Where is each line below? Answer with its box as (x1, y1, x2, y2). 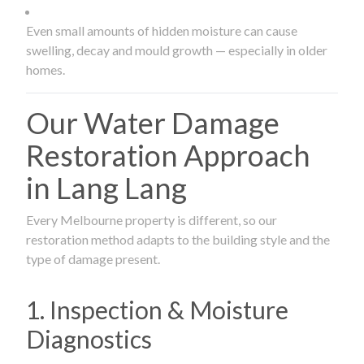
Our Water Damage (26, 104, 279, 141)
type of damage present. (26, 250, 160, 266)
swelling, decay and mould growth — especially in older (26, 41, 327, 58)
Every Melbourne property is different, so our (26, 211, 277, 227)
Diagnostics (26, 323, 152, 353)
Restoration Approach (26, 136, 310, 173)
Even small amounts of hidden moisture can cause (26, 22, 297, 38)
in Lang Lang (26, 169, 187, 206)
